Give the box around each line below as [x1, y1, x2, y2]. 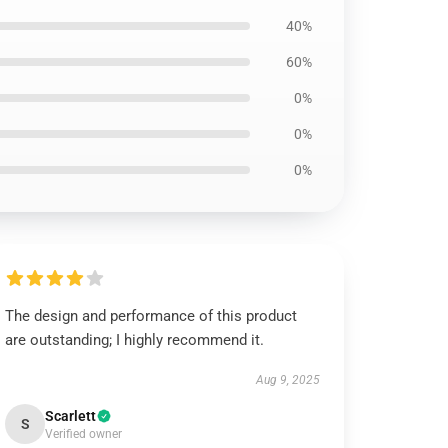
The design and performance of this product [5, 307, 298, 325]
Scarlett [45, 408, 97, 424]
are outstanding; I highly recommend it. [5, 331, 265, 349]
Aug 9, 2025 [255, 373, 320, 387]
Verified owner [45, 427, 123, 441]
